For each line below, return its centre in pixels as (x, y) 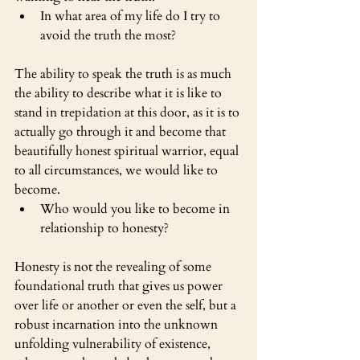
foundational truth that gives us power (120, 286)
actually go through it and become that (122, 131)
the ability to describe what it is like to (120, 93)
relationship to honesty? (104, 228)
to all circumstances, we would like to (118, 170)
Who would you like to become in (137, 209)
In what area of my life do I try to (132, 16)
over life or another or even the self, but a (127, 305)
